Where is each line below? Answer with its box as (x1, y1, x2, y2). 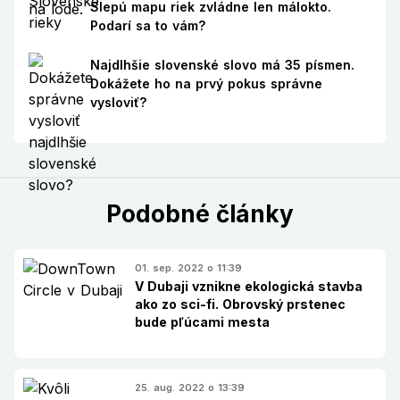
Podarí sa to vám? (89, 17, 205, 33)
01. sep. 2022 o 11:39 (135, 261, 242, 274)
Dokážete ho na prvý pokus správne (89, 76, 322, 92)
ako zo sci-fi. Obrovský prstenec (135, 296, 346, 312)
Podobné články (106, 199, 294, 228)
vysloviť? (89, 95, 146, 111)
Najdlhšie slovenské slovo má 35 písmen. (89, 57, 354, 73)
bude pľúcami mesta (135, 313, 270, 329)
